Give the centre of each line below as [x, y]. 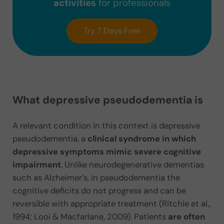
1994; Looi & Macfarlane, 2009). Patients [90, 216]
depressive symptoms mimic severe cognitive [106, 151]
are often [186, 216]
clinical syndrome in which [141, 138]
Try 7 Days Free [112, 31]
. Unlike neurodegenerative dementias [132, 164]
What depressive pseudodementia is [107, 100]
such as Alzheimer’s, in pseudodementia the [96, 177]
